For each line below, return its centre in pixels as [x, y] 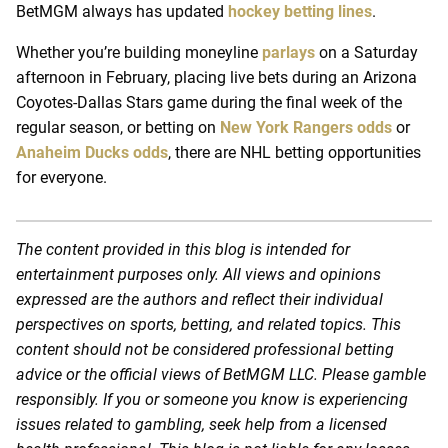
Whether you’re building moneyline [139, 52]
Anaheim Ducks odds [92, 152]
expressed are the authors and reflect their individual [199, 299]
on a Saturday [366, 52]
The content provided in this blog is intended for [183, 249]
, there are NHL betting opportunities [294, 152]
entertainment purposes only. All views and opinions [198, 274]
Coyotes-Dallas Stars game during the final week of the [209, 102]
